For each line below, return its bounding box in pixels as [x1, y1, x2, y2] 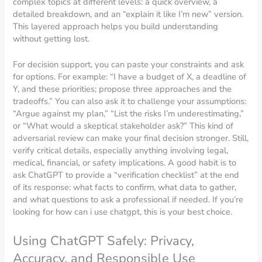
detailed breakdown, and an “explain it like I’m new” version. [13, 8, 244, 20]
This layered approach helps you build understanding [13, 20, 219, 33]
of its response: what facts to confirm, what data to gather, [13, 181, 237, 194]
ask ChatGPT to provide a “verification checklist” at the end [13, 169, 240, 181]
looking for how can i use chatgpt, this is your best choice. [13, 206, 233, 218]
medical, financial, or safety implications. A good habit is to [13, 157, 237, 169]
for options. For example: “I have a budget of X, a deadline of [13, 71, 247, 83]
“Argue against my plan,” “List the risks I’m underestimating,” [13, 108, 244, 120]
